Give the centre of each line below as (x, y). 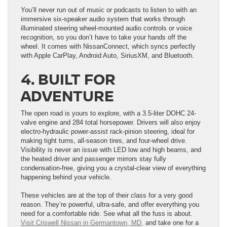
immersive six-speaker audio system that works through (103, 19)
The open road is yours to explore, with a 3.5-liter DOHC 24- (108, 113)
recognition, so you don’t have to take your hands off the (104, 37)
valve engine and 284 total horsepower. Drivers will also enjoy (111, 122)
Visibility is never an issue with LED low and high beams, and (111, 149)
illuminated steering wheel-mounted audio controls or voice (106, 28)
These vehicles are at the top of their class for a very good (107, 195)
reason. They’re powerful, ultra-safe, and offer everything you (110, 204)
